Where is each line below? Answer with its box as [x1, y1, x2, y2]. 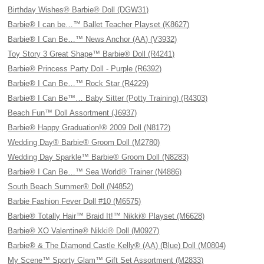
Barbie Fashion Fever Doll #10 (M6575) [8, 197, 141, 206]
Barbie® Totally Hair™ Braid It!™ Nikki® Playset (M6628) [8, 212, 205, 220]
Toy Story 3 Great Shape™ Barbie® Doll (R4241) [8, 49, 175, 58]
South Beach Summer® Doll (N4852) [8, 182, 134, 191]
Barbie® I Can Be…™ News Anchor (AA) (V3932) [8, 35, 177, 44]
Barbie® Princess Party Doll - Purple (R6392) [8, 64, 162, 73]
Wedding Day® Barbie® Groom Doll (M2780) [8, 138, 160, 147]
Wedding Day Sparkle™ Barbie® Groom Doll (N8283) [8, 153, 189, 161]
